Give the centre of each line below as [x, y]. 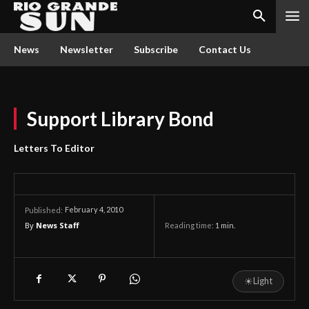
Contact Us [225, 49]
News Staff [58, 225]
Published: [44, 210]
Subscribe [156, 49]
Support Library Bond [120, 119]
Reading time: [190, 226]
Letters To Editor [54, 148]
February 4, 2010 [94, 210]
